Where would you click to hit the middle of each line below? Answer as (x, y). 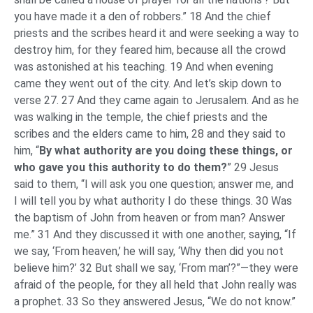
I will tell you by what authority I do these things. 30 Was (153, 201)
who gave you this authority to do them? (121, 168)
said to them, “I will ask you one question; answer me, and (154, 184)
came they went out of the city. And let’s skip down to (148, 84)
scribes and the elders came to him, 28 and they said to (150, 134)
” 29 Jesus (253, 168)
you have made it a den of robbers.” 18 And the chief (143, 17)
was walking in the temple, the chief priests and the (141, 117)
